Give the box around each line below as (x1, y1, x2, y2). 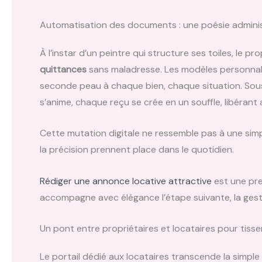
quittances (40, 63, 87, 75)
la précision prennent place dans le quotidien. (40, 143, 234, 156)
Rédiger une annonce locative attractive (40, 174, 212, 187)
